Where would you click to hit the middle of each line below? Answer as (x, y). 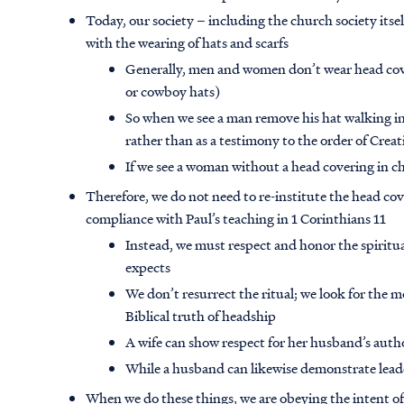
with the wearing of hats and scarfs (188, 43)
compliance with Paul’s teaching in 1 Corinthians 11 (236, 219)
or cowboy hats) (173, 92)
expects (148, 267)
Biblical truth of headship (201, 316)
